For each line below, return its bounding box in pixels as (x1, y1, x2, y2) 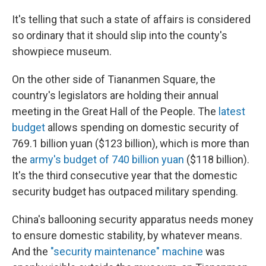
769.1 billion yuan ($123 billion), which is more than (12, 137, 249, 150)
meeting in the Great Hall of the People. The (12, 105, 218, 118)
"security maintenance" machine (50, 245, 203, 258)
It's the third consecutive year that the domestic (12, 169, 237, 182)
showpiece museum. (12, 45, 112, 58)
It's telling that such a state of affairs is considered (12, 13, 251, 26)
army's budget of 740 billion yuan (30, 153, 184, 166)
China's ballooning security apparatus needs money (12, 213, 254, 226)
